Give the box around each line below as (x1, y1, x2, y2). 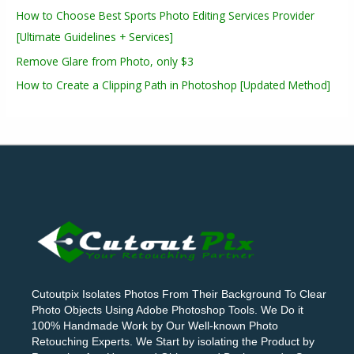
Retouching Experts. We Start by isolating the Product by (32, 336, 314, 348)
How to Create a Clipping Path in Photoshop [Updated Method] (17, 77, 331, 92)
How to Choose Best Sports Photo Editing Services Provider (17, 8, 315, 24)
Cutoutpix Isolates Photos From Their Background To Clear (32, 288, 326, 301)
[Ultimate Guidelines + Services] (17, 29, 174, 45)
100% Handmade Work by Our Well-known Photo (32, 320, 278, 333)
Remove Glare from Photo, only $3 (17, 53, 194, 69)
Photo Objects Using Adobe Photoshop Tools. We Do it (32, 304, 303, 317)
